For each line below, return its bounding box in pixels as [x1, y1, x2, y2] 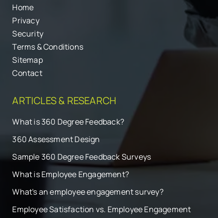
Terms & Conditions [12, 41, 84, 53]
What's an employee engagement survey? [12, 186, 163, 198]
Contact [12, 68, 42, 79]
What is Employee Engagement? [12, 169, 129, 180]
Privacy [12, 15, 39, 26]
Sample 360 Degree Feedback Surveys [12, 151, 151, 163]
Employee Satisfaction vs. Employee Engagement [12, 204, 191, 215]
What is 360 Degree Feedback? [12, 116, 125, 127]
